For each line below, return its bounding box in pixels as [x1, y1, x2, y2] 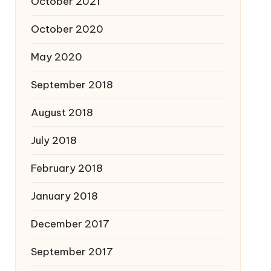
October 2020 [30, 22, 103, 36]
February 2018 [30, 162, 103, 175]
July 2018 [30, 134, 77, 147]
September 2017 [30, 245, 113, 258]
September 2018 [30, 78, 113, 91]
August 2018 [30, 106, 93, 119]
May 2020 [30, 50, 82, 64]
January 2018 [30, 189, 98, 203]
